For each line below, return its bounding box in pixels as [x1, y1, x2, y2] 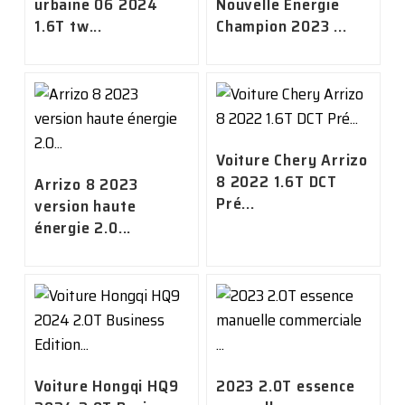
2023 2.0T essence [215, 373, 355, 400]
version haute [33, 193, 137, 220]
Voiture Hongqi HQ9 [33, 373, 179, 400]
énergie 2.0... [33, 215, 132, 241]
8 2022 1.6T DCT [215, 169, 337, 195]
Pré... [215, 191, 255, 217]
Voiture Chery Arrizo [215, 147, 368, 174]
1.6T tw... [33, 14, 102, 39]
